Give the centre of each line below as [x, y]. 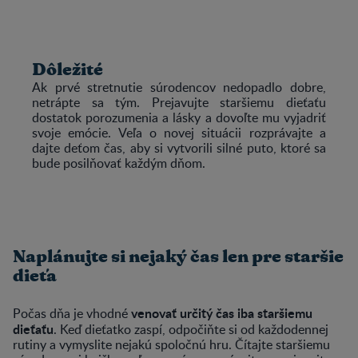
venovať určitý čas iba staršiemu [222, 312]
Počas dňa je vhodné [72, 313]
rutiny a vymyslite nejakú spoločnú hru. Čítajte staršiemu [171, 344]
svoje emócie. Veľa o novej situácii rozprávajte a [179, 132]
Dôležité [68, 70]
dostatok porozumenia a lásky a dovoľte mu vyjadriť [179, 117]
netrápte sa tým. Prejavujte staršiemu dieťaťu [179, 102]
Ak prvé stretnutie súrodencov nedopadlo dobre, [179, 87]
